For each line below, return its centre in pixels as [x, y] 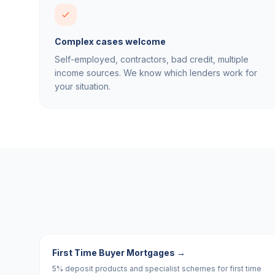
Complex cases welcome [110, 41]
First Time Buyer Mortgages [114, 253]
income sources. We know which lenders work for [156, 73]
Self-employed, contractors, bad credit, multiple [152, 59]
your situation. [83, 86]
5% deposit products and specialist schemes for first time [157, 269]
